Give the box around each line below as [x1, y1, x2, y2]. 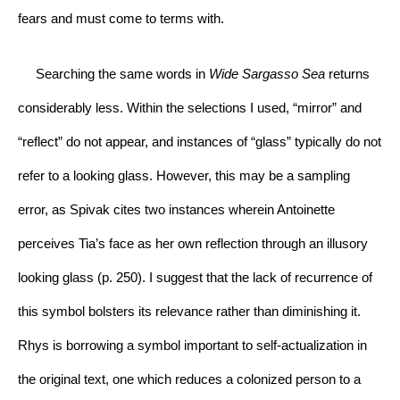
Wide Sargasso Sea [209, 66, 325, 81]
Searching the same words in [18, 66, 209, 81]
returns [325, 66, 370, 81]
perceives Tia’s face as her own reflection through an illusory [18, 236, 368, 251]
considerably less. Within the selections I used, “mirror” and [18, 100, 362, 115]
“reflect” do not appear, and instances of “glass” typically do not [18, 134, 381, 149]
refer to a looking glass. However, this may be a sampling [18, 168, 350, 183]
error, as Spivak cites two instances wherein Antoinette [18, 202, 335, 217]
